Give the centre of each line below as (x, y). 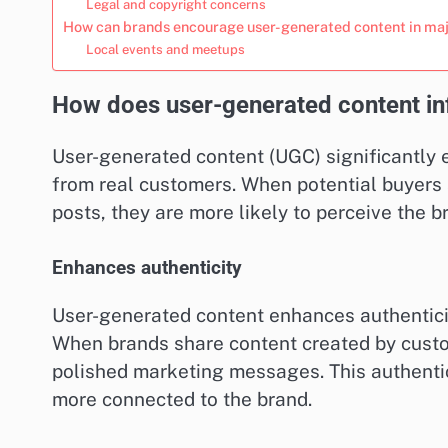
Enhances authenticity (147, 268)
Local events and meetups (165, 49)
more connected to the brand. (182, 399)
